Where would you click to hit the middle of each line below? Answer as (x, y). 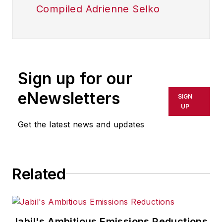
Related (39, 174)
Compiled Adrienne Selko (98, 9)
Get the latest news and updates (81, 124)
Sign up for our (75, 78)
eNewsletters (69, 98)
